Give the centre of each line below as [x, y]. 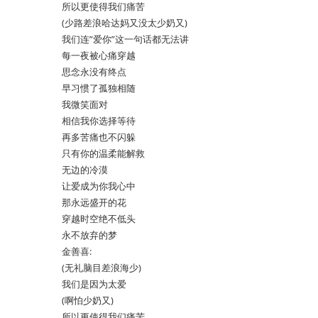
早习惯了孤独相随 [99, 88]
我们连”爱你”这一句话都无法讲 [125, 39]
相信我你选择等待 [99, 121]
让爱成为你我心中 [99, 186]
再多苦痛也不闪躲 [99, 137]
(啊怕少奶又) [88, 300]
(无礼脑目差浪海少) [102, 268]
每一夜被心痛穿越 [99, 55]
